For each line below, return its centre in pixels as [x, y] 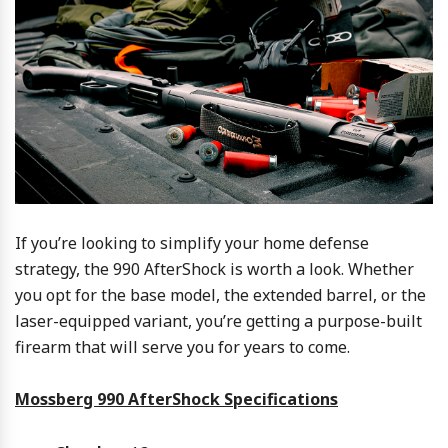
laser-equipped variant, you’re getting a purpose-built [218, 320]
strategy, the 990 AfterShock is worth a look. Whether [214, 268]
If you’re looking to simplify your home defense [192, 242]
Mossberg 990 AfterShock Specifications [176, 398]
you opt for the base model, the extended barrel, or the [220, 294]
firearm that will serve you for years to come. [182, 346]
